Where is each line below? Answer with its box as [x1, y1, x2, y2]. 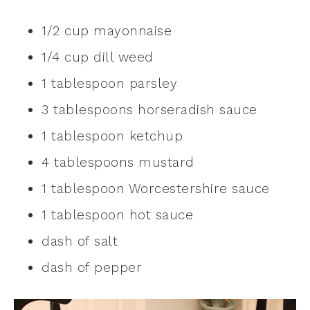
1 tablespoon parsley [42, 75, 177, 91]
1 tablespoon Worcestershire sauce [42, 180, 270, 197]
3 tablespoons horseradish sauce [42, 101, 257, 118]
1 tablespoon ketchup [42, 127, 183, 144]
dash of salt [42, 232, 118, 249]
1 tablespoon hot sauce [42, 206, 193, 223]
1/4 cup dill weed [42, 48, 154, 65]
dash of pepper [42, 259, 142, 275]
